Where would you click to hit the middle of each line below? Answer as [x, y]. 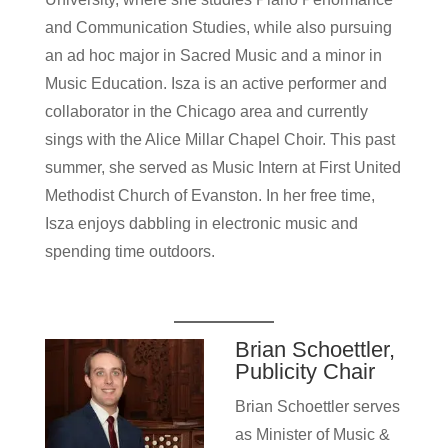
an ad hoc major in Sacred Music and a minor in [213, 55]
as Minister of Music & [312, 434]
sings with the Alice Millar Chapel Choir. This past [219, 139]
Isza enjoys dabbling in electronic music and [201, 223]
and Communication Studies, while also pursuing [218, 27]
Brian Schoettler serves [317, 406]
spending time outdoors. [131, 251]
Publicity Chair [304, 371]
